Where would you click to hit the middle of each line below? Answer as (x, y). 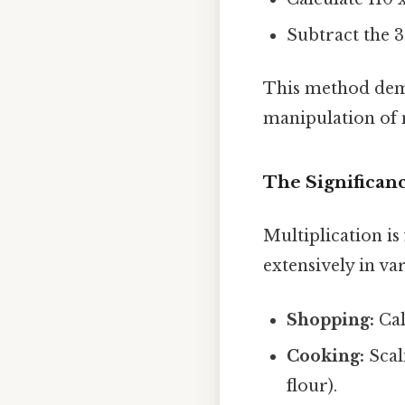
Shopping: (331, 320)
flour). (312, 386)
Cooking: (326, 356)
